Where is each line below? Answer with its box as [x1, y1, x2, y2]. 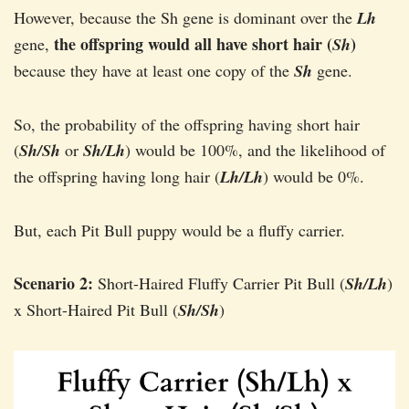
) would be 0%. [263, 165, 364, 188]
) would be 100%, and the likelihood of [125, 139, 385, 162]
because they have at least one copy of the [14, 59, 294, 82]
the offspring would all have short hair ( [54, 32, 332, 57]
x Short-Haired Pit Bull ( [14, 299, 178, 321]
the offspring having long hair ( [14, 165, 220, 188]
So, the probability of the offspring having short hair [14, 113, 360, 136]
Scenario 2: [14, 271, 93, 296]
